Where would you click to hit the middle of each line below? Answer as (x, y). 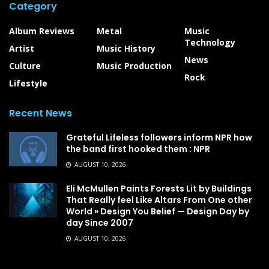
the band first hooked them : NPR (138, 149)
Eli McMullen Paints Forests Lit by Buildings (159, 189)
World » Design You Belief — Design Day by (158, 211)
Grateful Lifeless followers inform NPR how (159, 138)
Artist (22, 48)
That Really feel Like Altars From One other (159, 200)
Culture (25, 66)
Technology (210, 42)
